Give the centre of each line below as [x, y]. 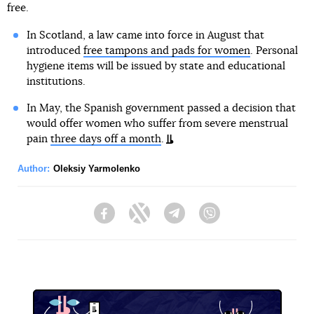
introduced [55, 51]
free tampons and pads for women [166, 51]
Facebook [137, 220]
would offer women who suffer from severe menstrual [157, 124]
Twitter [165, 220]
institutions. [56, 82]
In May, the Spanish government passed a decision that [161, 108]
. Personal [274, 51]
